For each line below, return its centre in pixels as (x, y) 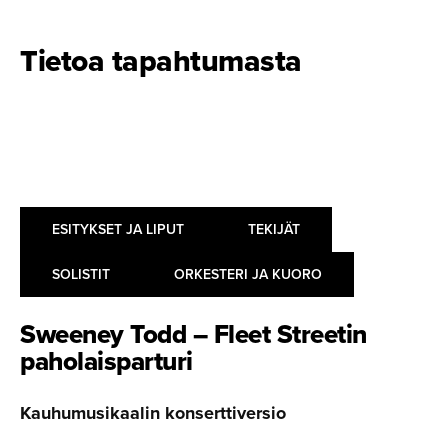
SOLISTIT (81, 273)
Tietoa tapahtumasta (161, 60)
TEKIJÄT (274, 228)
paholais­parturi (106, 360)
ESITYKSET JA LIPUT (118, 228)
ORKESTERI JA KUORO (248, 273)
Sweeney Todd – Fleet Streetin (193, 333)
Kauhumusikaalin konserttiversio (153, 412)
